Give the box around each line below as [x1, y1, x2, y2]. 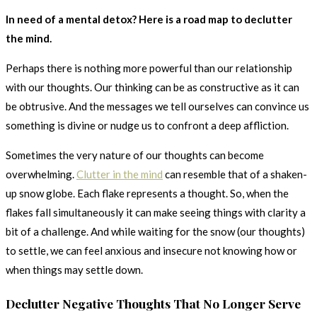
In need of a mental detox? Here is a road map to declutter [6, 13, 292, 26]
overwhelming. [6, 168, 76, 181]
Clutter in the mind [76, 168, 163, 181]
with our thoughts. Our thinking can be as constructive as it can [6, 81, 299, 94]
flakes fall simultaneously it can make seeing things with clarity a [6, 206, 306, 219]
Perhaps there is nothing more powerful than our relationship [6, 62, 292, 75]
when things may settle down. [6, 263, 143, 277]
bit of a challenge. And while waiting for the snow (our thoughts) [6, 225, 305, 238]
